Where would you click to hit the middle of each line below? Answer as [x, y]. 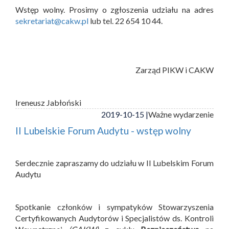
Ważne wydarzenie [181, 114]
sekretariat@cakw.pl [52, 20]
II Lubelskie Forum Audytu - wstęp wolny [103, 130]
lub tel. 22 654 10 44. [125, 20]
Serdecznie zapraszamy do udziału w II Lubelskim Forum [114, 163]
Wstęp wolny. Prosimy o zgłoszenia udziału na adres [114, 9]
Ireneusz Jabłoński [48, 102]
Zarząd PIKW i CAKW [175, 70]
